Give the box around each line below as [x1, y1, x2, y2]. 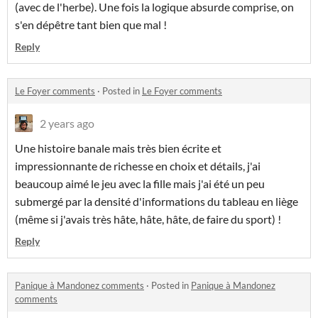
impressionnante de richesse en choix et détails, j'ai [15, 159, 261, 173]
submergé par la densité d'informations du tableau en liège [15, 194, 298, 209]
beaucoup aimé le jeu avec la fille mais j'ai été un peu [15, 177, 265, 191]
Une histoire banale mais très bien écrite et [15, 141, 221, 155]
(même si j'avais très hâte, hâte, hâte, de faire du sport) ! [15, 212, 281, 226]
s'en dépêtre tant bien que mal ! [15, 18, 167, 32]
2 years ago [40, 116, 94, 131]
